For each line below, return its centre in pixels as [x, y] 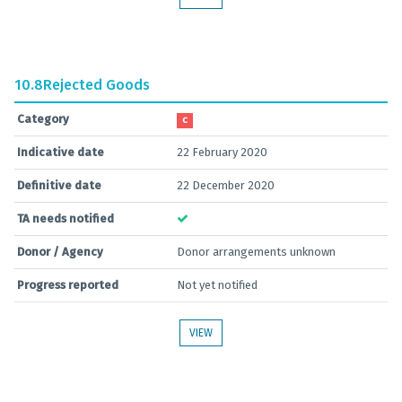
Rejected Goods [96, 85]
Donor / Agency [60, 252]
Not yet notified [217, 285]
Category [43, 119]
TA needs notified [66, 218]
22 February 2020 [222, 152]
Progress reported [68, 285]
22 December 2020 [226, 185]
